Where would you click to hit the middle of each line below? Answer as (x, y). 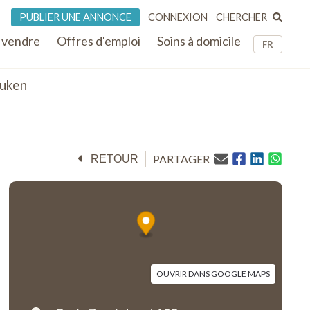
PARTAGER (181, 159)
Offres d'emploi (99, 41)
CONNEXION (178, 17)
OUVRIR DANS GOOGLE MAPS (213, 273)
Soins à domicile (199, 41)
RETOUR (115, 159)
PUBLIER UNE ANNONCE (76, 17)
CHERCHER (242, 17)
